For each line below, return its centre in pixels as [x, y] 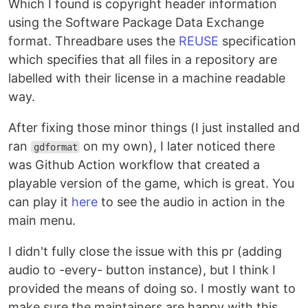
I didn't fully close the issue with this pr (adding [145, 251]
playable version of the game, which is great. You [151, 183]
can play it [40, 202]
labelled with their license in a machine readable [147, 78]
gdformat [55, 147]
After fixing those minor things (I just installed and [154, 128]
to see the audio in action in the [191, 202]
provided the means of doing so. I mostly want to [152, 288]
